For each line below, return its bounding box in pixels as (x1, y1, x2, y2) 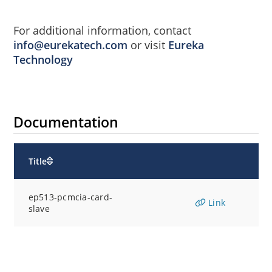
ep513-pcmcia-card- (28, 191, 112, 203)
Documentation (13, 112, 119, 132)
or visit (127, 38, 169, 53)
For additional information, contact (13, 23, 192, 38)
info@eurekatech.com (13, 38, 128, 53)
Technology (13, 52, 73, 67)
